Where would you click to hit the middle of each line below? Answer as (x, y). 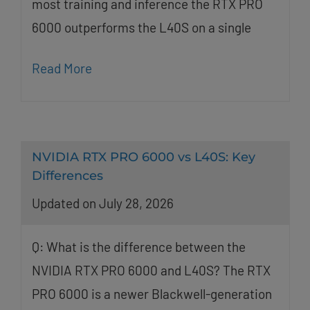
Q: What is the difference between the (138, 247)
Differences (67, 175)
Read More (62, 68)
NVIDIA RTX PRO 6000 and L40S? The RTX (151, 271)
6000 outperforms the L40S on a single (141, 27)
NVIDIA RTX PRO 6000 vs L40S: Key (143, 157)
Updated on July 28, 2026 (102, 203)
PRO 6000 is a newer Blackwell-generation (152, 294)
